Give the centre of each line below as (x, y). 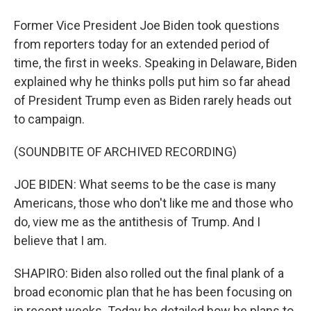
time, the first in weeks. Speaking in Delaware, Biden (155, 63)
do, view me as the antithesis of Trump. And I (137, 222)
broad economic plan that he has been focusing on (153, 292)
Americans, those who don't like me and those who (153, 203)
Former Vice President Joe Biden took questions (147, 25)
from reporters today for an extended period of (142, 44)
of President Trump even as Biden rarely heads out (153, 100)
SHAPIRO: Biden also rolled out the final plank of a (149, 273)
